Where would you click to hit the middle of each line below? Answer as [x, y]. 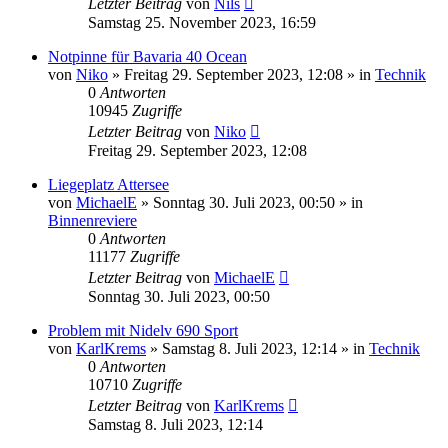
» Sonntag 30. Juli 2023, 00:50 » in [250, 202]
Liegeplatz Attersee [108, 184]
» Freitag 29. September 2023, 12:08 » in [241, 74]
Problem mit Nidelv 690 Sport [143, 330]
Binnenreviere [92, 220]
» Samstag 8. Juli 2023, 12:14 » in [257, 348]
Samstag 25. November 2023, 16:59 [202, 22]
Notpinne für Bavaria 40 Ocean [147, 56]
